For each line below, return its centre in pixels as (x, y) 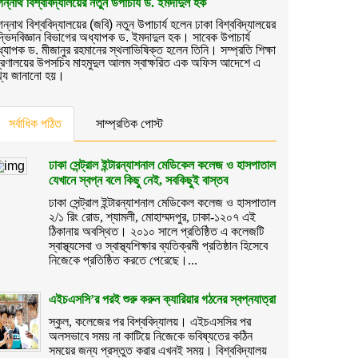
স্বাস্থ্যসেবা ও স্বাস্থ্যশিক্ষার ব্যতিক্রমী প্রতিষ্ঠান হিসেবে (158, 246)
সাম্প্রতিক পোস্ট (129, 123)
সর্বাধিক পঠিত (35, 123)
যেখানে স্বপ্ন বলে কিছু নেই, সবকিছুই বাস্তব (138, 180)
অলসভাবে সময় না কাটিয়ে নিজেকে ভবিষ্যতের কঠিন (151, 336)
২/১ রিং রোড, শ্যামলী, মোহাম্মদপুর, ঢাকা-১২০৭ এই (152, 217)
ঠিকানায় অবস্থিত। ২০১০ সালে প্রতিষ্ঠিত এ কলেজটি (156, 231)
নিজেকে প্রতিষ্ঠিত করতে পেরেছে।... (123, 260)
